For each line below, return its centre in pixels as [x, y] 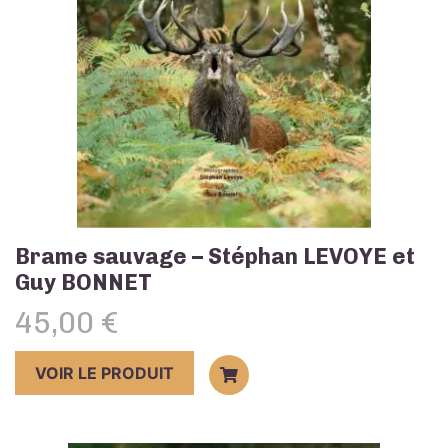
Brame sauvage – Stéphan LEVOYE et [215, 257]
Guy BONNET [83, 283]
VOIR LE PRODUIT [104, 373]
